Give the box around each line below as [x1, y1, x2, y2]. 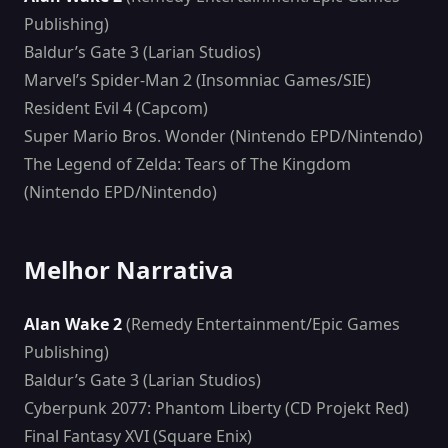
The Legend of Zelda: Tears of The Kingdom [24, 153, 351, 176]
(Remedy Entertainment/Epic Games [122, 313, 400, 336]
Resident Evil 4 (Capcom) [24, 97, 208, 120]
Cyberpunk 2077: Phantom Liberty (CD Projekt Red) [24, 397, 409, 420]
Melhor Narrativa [24, 253, 234, 287]
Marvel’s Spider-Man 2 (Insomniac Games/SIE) [24, 69, 371, 92]
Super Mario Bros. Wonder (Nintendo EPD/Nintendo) [24, 125, 423, 148]
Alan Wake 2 [24, 313, 122, 336]
